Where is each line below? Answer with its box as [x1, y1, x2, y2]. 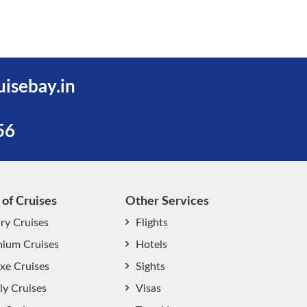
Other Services [125, 195, 209, 208]
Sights [136, 261, 165, 272]
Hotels [136, 239, 167, 250]
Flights [136, 217, 168, 228]
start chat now [155, 281, 226, 293]
